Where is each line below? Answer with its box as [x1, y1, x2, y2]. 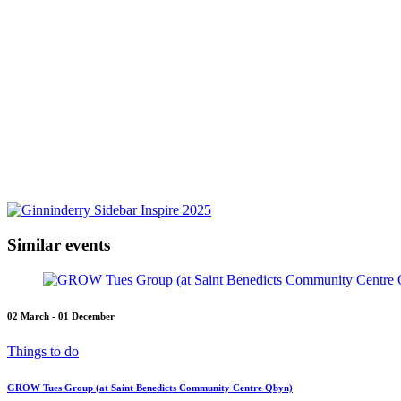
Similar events [7, 235, 110, 254]
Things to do [7, 343, 79, 359]
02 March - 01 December [7, 310, 115, 321]
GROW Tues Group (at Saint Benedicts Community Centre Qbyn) [7, 381, 293, 393]
